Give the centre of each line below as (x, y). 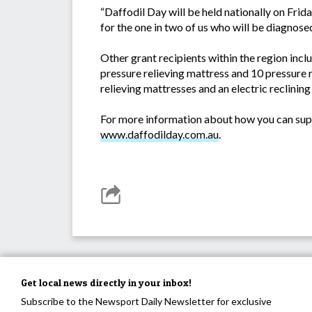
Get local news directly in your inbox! (106, 283)
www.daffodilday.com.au (159, 134)
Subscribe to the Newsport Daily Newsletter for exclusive (146, 302)
